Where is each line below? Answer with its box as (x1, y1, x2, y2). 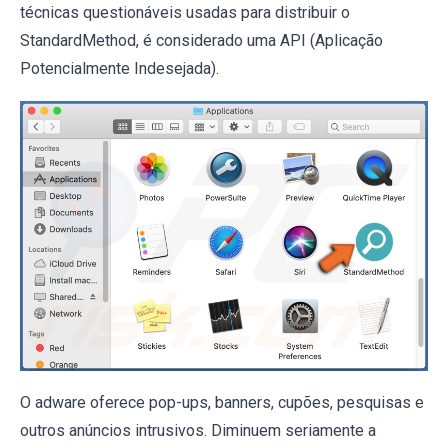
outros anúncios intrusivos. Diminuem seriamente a (20, 420, 376, 440)
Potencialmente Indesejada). (20, 59, 219, 78)
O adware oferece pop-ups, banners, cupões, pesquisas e (20, 392, 424, 412)
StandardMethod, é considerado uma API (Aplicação (20, 31, 383, 50)
